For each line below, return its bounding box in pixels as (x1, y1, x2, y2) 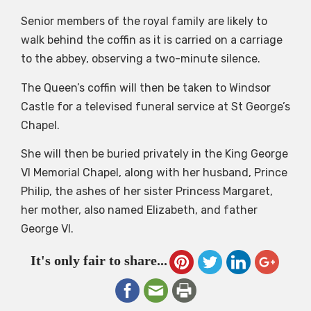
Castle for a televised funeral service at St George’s (21, 99, 290, 113)
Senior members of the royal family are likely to (21, 15, 267, 28)
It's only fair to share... (30, 253, 167, 269)
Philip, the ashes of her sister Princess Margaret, (21, 185, 273, 199)
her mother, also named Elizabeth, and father (21, 203, 258, 217)
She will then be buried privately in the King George (21, 147, 288, 161)
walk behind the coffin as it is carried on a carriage (21, 33, 283, 47)
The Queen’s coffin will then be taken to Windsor (21, 81, 271, 94)
